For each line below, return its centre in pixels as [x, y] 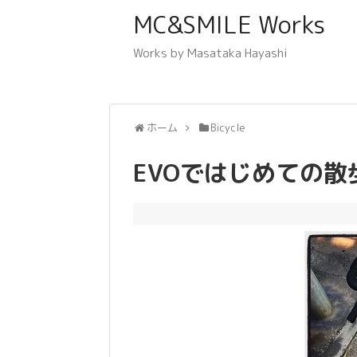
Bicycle [228, 127]
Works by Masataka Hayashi [210, 53]
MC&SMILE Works [229, 25]
